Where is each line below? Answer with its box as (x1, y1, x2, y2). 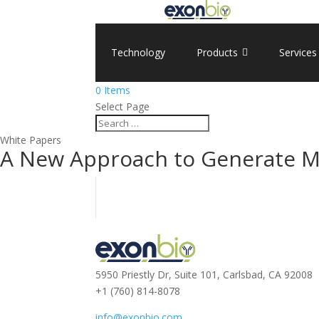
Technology (111, 45, 166, 59)
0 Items (95, 83, 131, 97)
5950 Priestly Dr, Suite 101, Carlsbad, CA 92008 (95, 268, 313, 282)
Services (279, 45, 318, 59)
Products (197, 45, 239, 59)
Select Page (95, 99, 150, 113)
